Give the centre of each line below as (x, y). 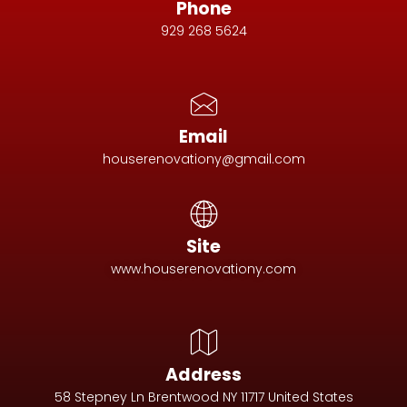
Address (203, 375)
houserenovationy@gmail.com (203, 159)
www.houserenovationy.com (203, 269)
